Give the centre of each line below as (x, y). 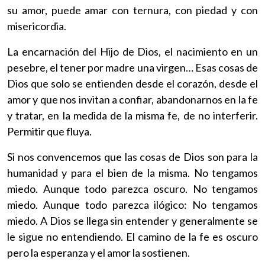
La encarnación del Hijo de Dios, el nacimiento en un (132, 51)
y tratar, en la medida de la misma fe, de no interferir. (132, 115)
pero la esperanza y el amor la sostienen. (98, 252)
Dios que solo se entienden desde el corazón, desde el (132, 83)
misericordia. (37, 26)
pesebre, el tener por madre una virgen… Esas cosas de (132, 67)
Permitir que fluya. (49, 131)
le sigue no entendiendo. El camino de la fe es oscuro (132, 236)
